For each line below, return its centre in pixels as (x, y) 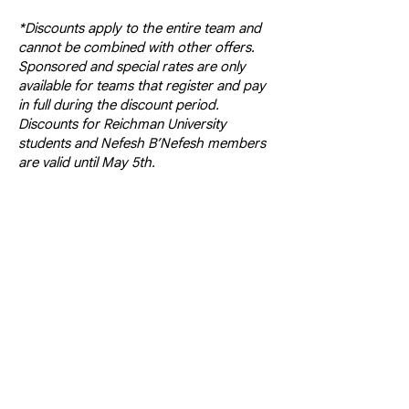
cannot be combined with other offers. (136, 47)
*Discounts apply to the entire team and (140, 28)
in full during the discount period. (119, 105)
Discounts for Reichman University (122, 124)
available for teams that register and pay (142, 86)
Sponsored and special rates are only (132, 67)
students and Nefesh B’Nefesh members (142, 143)
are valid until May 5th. (87, 163)
